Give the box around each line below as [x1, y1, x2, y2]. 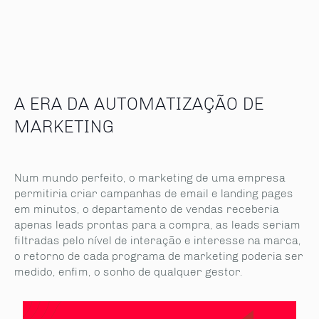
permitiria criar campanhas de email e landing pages [14, 187, 293, 200]
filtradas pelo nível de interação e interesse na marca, [14, 234, 301, 247]
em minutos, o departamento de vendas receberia [14, 202, 279, 216]
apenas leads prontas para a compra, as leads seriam [14, 218, 300, 231]
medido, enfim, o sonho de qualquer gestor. [14, 265, 243, 278]
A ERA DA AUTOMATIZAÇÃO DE [14, 93, 264, 114]
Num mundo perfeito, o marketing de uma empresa [14, 171, 286, 184]
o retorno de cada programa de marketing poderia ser [14, 249, 303, 263]
